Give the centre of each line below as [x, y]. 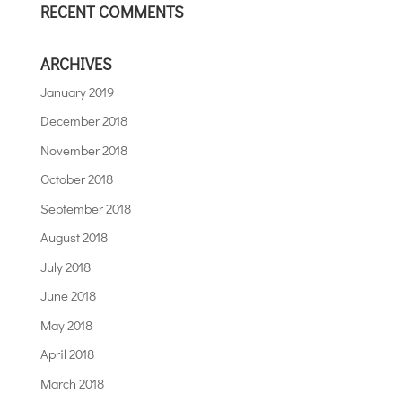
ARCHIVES [76, 63]
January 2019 [77, 91]
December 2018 [83, 121]
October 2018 [76, 179]
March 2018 [72, 383]
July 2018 [65, 266]
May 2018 [66, 324]
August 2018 [74, 237]
